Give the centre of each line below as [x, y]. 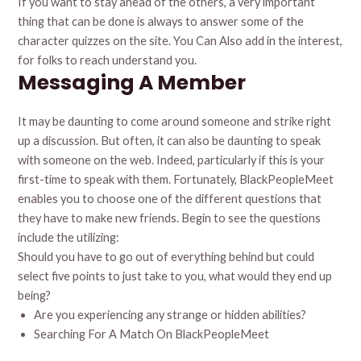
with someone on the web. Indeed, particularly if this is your [172, 160]
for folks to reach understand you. [108, 60]
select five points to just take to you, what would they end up [175, 276]
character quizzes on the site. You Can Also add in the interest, [180, 41]
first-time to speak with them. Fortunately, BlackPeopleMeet [176, 180]
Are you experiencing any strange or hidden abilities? [170, 315]
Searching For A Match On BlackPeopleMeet [152, 334]
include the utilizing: [69, 238]
